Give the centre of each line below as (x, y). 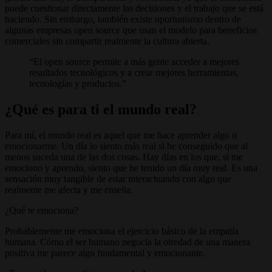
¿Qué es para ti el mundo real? (101, 110)
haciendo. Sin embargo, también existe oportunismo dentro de (123, 19)
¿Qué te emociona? (42, 211)
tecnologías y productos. (76, 84)
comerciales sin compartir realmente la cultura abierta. (107, 41)
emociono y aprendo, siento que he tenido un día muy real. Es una (131, 168)
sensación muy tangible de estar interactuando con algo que (118, 179)
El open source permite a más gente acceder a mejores (136, 62)
